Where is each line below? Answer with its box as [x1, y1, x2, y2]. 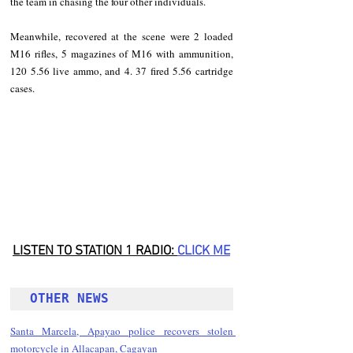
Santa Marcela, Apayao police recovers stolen [10, 324, 233, 339]
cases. [10, 81, 35, 96]
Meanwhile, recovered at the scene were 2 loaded [10, 29, 233, 44]
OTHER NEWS [30, 291, 117, 307]
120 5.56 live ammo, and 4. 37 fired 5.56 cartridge [10, 64, 233, 79]
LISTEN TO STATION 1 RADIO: [13, 243, 177, 260]
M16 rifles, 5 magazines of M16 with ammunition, [10, 46, 233, 61]
